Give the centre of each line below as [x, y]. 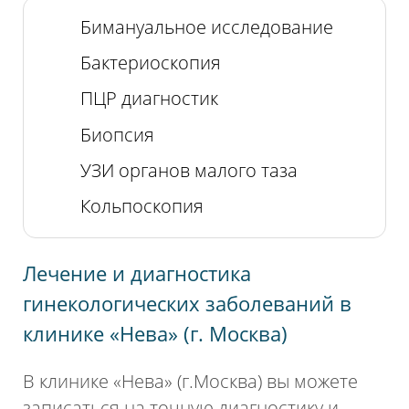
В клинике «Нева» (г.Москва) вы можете [191, 382]
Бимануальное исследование [206, 26]
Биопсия [117, 134]
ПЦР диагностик [149, 99]
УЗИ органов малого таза [189, 170]
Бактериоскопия [150, 63]
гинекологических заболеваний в [188, 304]
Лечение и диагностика [137, 274]
